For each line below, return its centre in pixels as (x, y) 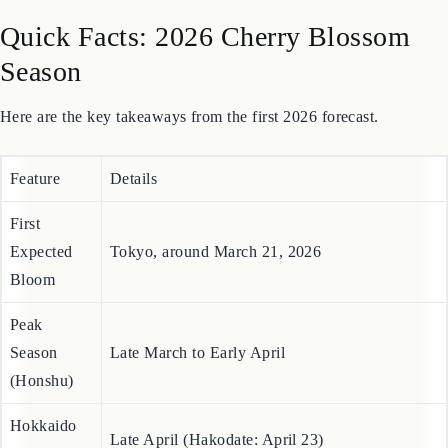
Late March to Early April (197, 404)
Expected (41, 303)
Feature (35, 230)
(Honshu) (42, 432)
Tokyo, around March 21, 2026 (216, 303)
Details (134, 230)
